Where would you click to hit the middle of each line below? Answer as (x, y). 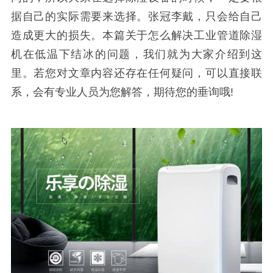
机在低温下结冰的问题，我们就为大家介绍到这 (136, 54)
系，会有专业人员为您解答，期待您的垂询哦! (122, 92)
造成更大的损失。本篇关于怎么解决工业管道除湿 (136, 35)
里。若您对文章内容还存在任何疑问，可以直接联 (136, 73)
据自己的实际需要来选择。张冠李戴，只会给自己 (136, 16)
